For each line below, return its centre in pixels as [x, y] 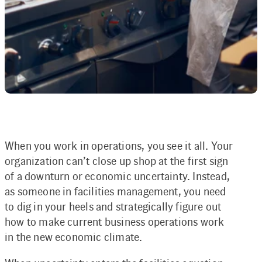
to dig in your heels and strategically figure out [113, 207]
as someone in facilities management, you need [116, 192]
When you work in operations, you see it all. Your [119, 146]
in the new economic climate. [74, 237]
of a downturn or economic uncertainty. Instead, [117, 176]
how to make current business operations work [115, 222]
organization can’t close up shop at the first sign [117, 161]
